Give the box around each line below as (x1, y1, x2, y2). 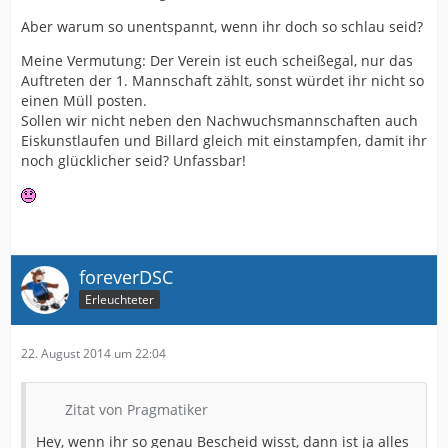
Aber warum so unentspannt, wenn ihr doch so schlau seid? (21, 16, 423, 36)
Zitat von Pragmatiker (65, 399, 208, 419)
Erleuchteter (85, 291, 154, 309)
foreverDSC (79, 264, 173, 289)
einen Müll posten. (21, 90, 147, 110)
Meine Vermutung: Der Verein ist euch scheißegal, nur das (21, 50, 413, 70)
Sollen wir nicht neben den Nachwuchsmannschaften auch (21, 110, 418, 130)
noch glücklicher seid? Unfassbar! (21, 150, 246, 170)
